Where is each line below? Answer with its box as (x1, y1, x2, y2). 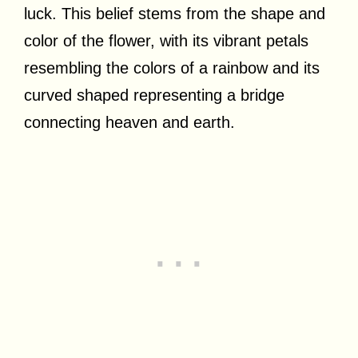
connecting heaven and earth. (24, 113, 235, 131)
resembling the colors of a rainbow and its (24, 58, 320, 77)
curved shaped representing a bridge (24, 86, 284, 104)
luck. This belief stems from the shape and (24, 4, 325, 22)
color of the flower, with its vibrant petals (24, 31, 308, 50)
